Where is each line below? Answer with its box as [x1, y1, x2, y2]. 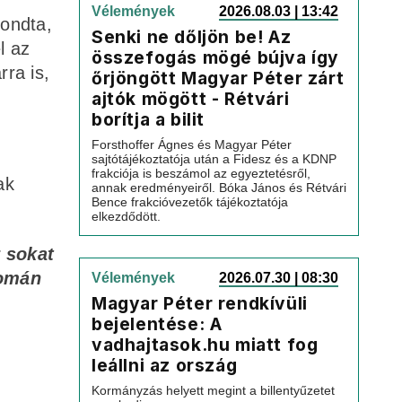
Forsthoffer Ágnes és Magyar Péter [92, 137, 292, 152]
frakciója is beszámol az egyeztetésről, [92, 166, 310, 180]
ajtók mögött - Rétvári [92, 88, 290, 109]
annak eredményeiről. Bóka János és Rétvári [92, 180, 346, 195]
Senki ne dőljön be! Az [92, 26, 292, 48]
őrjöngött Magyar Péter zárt [92, 67, 345, 89]
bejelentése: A [92, 313, 223, 335]
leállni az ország [92, 354, 238, 376]
